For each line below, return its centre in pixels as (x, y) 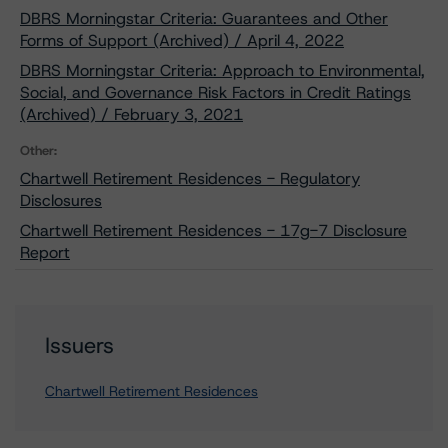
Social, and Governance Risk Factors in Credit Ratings (215, 92)
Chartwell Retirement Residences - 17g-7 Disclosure (213, 230)
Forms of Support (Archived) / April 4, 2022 (182, 40)
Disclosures (61, 200)
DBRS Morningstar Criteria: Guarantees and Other (204, 18)
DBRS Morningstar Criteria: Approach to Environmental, (222, 70)
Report (45, 252)
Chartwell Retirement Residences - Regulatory (190, 178)
